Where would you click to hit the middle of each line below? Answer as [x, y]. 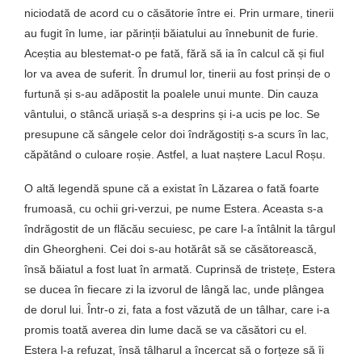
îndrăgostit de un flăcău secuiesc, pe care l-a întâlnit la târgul [180, 228]
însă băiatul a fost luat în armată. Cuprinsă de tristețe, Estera [180, 269]
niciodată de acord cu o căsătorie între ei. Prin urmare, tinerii [179, 13]
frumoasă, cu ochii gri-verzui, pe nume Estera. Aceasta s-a [174, 208]
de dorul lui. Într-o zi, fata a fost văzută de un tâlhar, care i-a [177, 309]
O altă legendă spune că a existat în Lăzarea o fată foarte [172, 188]
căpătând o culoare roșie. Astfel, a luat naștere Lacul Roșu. [175, 154]
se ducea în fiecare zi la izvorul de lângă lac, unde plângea [174, 289]
